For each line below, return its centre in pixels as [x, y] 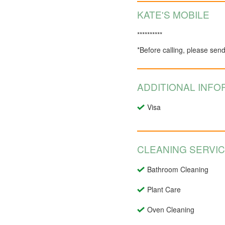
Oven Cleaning [171, 210]
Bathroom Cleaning [178, 170]
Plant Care [164, 190]
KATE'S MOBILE [173, 15]
